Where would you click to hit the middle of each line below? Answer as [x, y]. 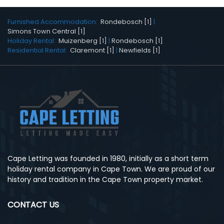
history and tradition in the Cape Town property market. [105, 179]
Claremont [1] [92, 50]
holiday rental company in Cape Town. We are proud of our [111, 169]
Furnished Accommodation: [54, 22]
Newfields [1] [140, 50]
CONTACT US [33, 204]
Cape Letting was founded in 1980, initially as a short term [108, 158]
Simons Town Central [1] [46, 31]
